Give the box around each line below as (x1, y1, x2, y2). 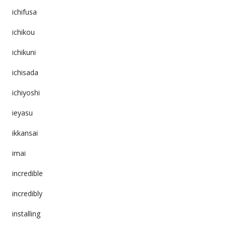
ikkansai (12, 128, 38, 138)
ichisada (12, 67, 38, 77)
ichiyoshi (12, 87, 40, 97)
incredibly (12, 188, 42, 198)
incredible (12, 168, 43, 178)
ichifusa (12, 7, 37, 17)
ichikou (12, 27, 35, 37)
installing (12, 208, 40, 218)
